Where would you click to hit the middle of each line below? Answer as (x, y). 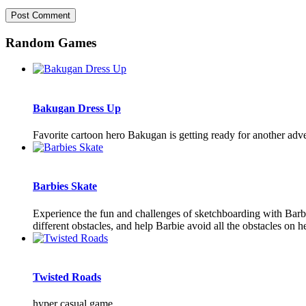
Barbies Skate (65, 186)
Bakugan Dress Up (77, 108)
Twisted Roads (67, 277)
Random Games (51, 42)
